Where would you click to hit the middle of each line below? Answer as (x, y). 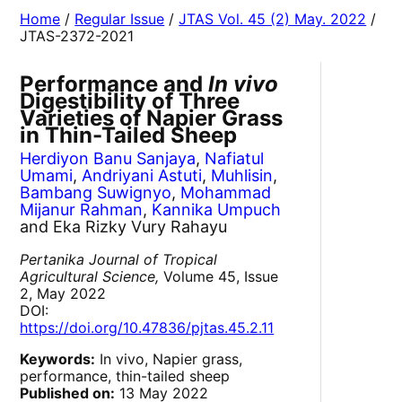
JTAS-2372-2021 (77, 36)
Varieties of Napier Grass (152, 118)
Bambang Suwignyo (96, 193)
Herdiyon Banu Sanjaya (108, 159)
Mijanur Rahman (82, 210)
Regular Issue (120, 19)
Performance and (114, 84)
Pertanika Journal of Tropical (119, 260)
